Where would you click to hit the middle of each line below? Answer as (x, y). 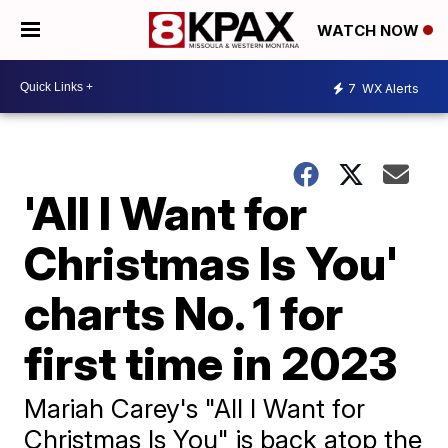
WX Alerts (389, 88)
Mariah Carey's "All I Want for (195, 408)
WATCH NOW (370, 31)
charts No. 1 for (184, 313)
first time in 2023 (211, 363)
